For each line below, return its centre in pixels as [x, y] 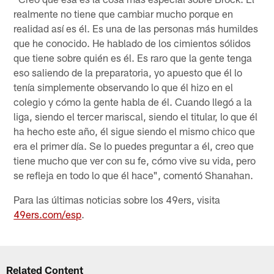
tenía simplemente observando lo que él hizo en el [124, 87]
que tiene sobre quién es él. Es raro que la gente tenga [133, 57]
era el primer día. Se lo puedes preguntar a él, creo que [134, 145]
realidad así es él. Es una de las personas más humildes [136, 28]
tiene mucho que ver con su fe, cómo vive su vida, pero [135, 160]
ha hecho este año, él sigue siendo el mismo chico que [135, 131]
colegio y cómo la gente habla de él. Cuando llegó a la [133, 101]
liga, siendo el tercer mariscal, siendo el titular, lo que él [136, 116]
